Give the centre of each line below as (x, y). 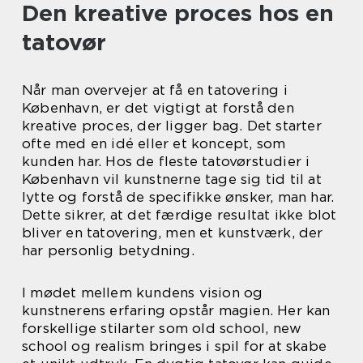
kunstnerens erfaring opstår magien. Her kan (176, 310)
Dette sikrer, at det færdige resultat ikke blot (179, 215)
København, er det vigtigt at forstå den (158, 108)
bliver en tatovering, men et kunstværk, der (173, 233)
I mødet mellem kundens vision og (143, 293)
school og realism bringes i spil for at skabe (175, 346)
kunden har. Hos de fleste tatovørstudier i (166, 161)
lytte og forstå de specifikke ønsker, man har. (178, 197)
